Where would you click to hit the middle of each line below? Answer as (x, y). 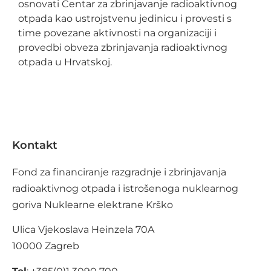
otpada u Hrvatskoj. (65, 62)
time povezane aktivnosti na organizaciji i (117, 33)
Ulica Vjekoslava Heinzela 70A (83, 230)
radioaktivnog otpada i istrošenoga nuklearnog (125, 188)
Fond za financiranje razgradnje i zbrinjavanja (119, 172)
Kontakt (35, 145)
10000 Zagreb (46, 246)
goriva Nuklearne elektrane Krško (93, 204)
